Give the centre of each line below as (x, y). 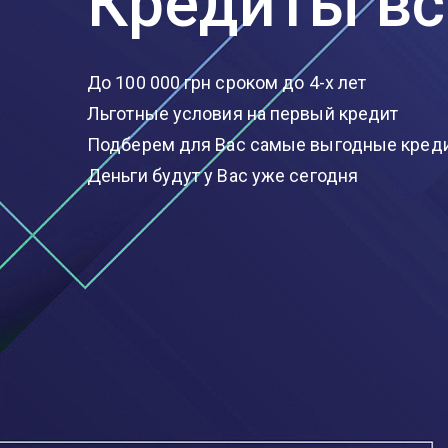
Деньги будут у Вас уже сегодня (222, 175)
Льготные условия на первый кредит (243, 113)
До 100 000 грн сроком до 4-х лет (227, 82)
